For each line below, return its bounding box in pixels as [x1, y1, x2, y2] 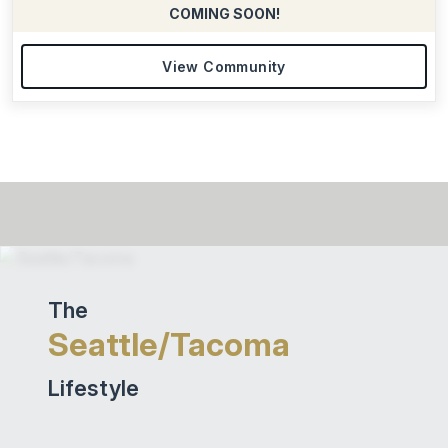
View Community [162, 57, 286, 75]
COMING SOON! [168, 5, 280, 23]
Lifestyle [48, 375, 139, 402]
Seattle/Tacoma [48, 325, 290, 365]
